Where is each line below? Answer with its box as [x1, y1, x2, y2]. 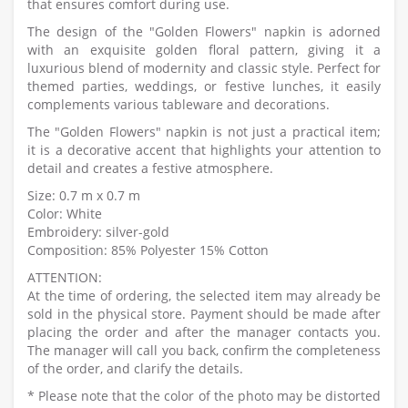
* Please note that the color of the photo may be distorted [27, 387, 381, 405]
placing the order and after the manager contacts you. [27, 323, 381, 342]
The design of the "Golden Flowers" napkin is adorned [27, 23, 381, 41]
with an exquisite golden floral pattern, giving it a [27, 41, 381, 59]
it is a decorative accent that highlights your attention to [27, 141, 381, 159]
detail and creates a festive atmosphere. [27, 159, 273, 178]
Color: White [27, 205, 102, 223]
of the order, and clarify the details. [27, 360, 243, 378]
